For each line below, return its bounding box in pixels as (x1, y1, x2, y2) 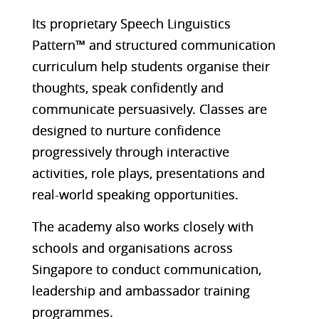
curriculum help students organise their (31, 57, 270, 75)
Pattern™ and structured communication (31, 36, 276, 53)
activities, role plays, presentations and (31, 164, 265, 182)
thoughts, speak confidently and (31, 78, 224, 96)
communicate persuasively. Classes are (31, 100, 267, 117)
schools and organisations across (31, 239, 233, 256)
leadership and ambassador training (31, 281, 250, 299)
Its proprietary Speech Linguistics (31, 14, 231, 32)
